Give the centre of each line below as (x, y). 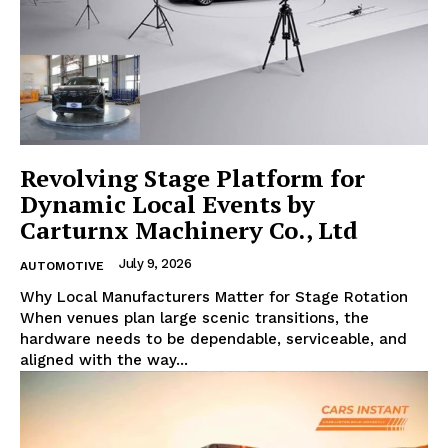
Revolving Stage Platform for (192, 177)
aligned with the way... (104, 359)
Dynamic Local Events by (167, 203)
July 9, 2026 (155, 263)
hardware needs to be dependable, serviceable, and (213, 338)
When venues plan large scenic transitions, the (194, 317)
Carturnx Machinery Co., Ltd (189, 229)
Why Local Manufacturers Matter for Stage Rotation (214, 296)
